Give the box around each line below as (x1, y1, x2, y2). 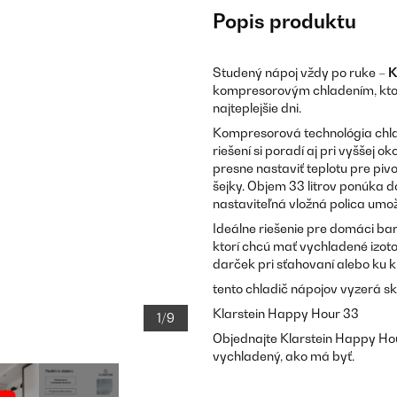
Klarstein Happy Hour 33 (213, 306, 359, 321)
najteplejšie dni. (213, 100, 301, 115)
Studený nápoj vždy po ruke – (213, 65, 388, 80)
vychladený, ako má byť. (213, 348, 354, 363)
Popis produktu (213, 10, 356, 33)
